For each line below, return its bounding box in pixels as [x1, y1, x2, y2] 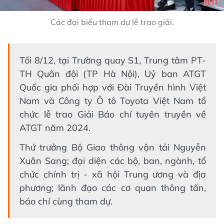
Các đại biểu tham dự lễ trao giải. [50, 16, 174, 27]
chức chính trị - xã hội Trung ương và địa [19, 168, 206, 180]
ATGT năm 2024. [19, 121, 90, 133]
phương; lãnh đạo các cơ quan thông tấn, [19, 181, 206, 193]
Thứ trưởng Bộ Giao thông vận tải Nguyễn [19, 141, 206, 153]
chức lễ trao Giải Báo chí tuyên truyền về [19, 108, 206, 120]
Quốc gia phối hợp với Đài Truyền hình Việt [19, 81, 206, 93]
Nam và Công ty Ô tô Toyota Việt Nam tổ [19, 94, 206, 106]
